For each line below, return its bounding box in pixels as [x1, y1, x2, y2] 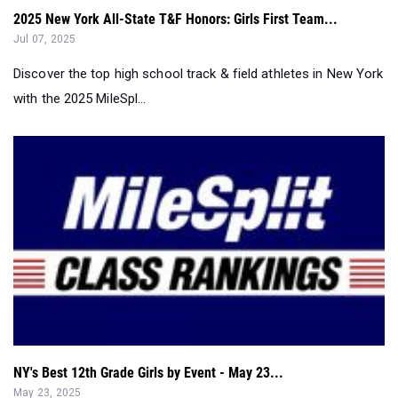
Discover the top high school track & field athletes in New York [13, 66, 384, 83]
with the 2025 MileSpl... [13, 91, 147, 107]
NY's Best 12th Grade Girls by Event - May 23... [13, 364, 283, 382]
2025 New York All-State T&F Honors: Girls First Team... [13, 11, 338, 28]
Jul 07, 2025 [13, 33, 76, 46]
